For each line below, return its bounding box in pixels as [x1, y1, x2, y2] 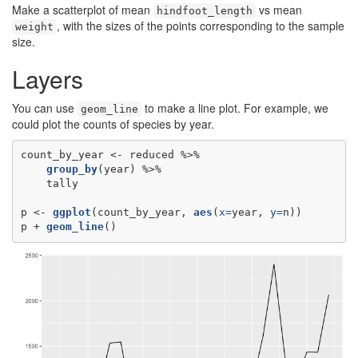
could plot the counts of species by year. [12, 115, 214, 132]
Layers [12, 61, 83, 96]
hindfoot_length [157, 4, 253, 17]
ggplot [52, 206, 91, 219]
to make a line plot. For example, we [141, 99, 328, 116]
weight [15, 20, 54, 33]
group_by [46, 163, 97, 176]
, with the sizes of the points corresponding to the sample [57, 17, 344, 34]
